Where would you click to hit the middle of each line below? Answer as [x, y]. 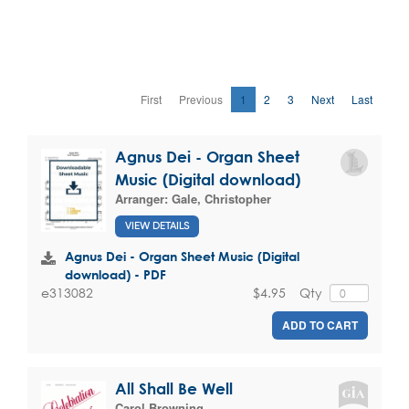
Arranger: [143, 199]
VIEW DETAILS [157, 225]
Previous [201, 100]
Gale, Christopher [221, 199]
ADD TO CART [320, 325]
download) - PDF [115, 274]
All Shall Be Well [174, 389]
